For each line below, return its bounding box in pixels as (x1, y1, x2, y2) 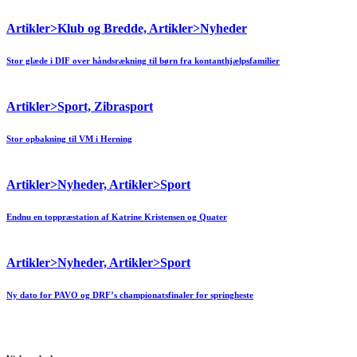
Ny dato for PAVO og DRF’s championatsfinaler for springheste (6, 290, 253, 300)
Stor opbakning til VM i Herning (6, 134, 132, 144)
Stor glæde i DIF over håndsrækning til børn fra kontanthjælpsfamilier (6, 56, 280, 66)
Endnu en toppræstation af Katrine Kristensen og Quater (6, 212, 227, 222)
